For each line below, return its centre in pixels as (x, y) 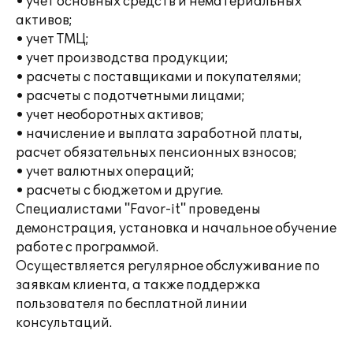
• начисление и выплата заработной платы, (159, 134)
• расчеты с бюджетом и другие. (119, 191)
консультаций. (64, 323)
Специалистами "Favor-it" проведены (138, 210)
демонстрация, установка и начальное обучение (176, 229)
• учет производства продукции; (122, 58)
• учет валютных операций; (105, 172)
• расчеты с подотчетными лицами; (130, 96)
